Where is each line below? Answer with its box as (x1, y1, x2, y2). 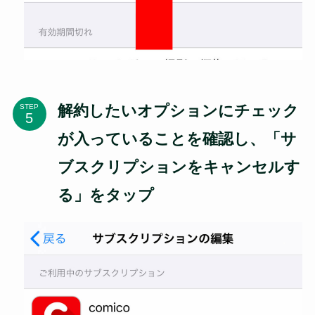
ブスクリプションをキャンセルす (57, 158, 300, 176)
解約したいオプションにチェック (57, 102, 299, 120)
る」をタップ (57, 186, 154, 205)
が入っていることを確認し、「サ (57, 130, 297, 148)
